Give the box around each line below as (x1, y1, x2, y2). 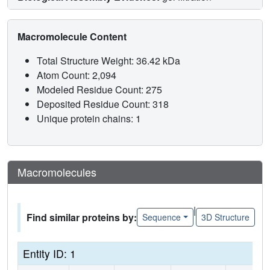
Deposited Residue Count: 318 (37, 96, 171, 111)
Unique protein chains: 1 (37, 111, 141, 125)
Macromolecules (17, 163, 96, 180)
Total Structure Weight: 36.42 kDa (37, 53, 183, 67)
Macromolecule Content (17, 29, 129, 43)
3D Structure (201, 211, 250, 224)
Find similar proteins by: (27, 210, 137, 224)
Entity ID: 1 (23, 245, 76, 261)
